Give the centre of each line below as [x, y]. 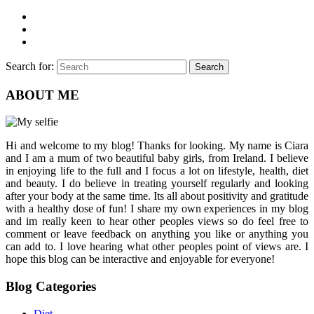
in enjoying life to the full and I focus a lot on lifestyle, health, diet [157, 171]
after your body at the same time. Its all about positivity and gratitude [157, 196]
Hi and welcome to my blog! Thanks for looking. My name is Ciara [157, 146]
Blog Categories [51, 286]
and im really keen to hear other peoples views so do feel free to [157, 221]
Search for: [30, 66]
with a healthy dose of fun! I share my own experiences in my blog [157, 209]
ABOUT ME [42, 95]
